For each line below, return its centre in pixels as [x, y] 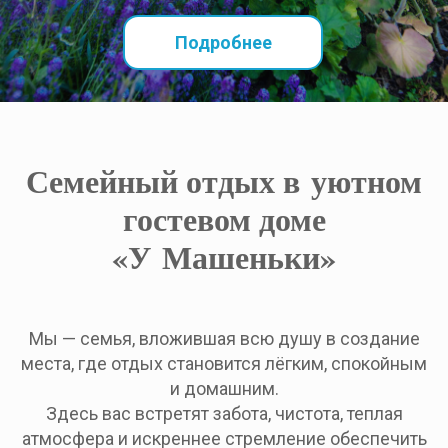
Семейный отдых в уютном [224, 180]
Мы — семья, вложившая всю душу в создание [224, 338]
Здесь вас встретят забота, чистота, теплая [224, 413]
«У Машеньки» [224, 256]
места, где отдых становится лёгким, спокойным [224, 363]
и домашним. [224, 388]
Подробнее [223, 42]
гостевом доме [224, 218]
